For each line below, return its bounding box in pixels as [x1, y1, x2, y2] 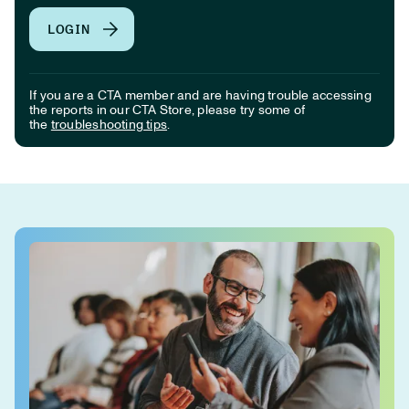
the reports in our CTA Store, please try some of [29, 104, 306, 117]
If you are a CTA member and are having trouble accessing [29, 89, 372, 102]
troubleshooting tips [50, 119, 168, 131]
